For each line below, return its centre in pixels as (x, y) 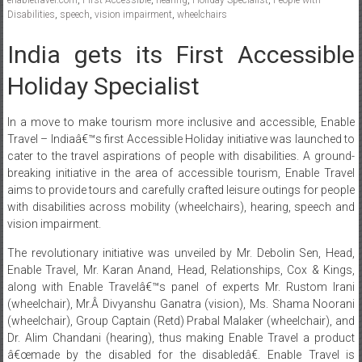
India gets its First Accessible (181, 54)
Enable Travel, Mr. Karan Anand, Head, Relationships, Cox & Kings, (181, 269)
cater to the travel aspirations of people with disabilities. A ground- (181, 156)
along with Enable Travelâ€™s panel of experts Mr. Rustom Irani (181, 286)
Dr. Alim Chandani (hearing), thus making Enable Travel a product (181, 337)
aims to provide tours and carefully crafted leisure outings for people (181, 189)
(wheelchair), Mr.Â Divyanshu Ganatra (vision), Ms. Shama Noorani (181, 303)
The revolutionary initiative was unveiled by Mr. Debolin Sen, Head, (181, 253)
